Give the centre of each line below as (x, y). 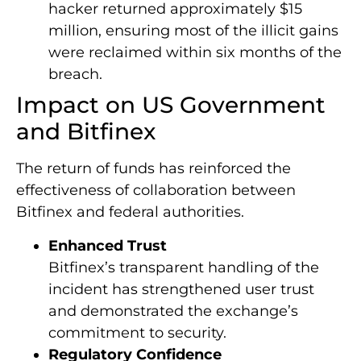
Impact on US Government (171, 105)
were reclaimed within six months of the (195, 53)
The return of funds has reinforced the (154, 169)
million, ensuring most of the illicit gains (193, 31)
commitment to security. (137, 332)
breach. (75, 75)
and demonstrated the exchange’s (173, 311)
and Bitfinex (86, 132)
